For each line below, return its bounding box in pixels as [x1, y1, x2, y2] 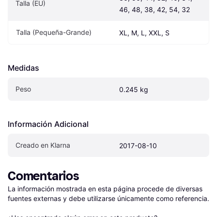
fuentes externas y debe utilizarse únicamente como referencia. [8, 194, 209, 202]
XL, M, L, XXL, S [119, 28, 170, 37]
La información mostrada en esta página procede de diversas [8, 184, 202, 193]
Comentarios [8, 168, 79, 184]
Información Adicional [8, 119, 89, 129]
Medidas [8, 62, 39, 73]
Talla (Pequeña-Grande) [16, 28, 92, 36]
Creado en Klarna [15, 140, 70, 149]
